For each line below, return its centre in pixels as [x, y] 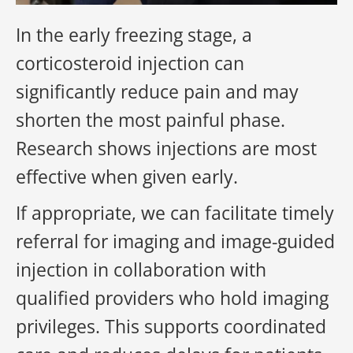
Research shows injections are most [166, 148]
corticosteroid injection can [130, 63]
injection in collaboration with [141, 269]
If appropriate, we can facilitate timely [175, 213]
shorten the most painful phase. [150, 120]
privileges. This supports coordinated [171, 326]
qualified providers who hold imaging [172, 298]
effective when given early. [127, 176]
